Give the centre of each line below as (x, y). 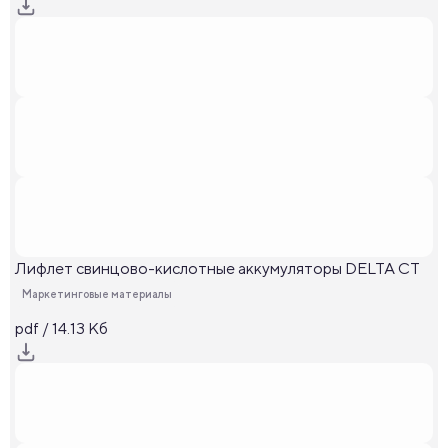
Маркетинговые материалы (97, 293)
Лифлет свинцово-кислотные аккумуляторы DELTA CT (217, 268)
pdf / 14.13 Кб (61, 328)
